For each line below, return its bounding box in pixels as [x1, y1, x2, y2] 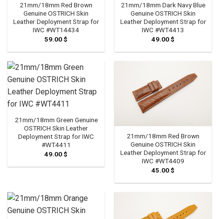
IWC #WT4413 [142, 26, 184, 34]
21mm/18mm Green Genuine [14, 116, 98, 124]
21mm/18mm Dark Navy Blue [121, 1, 205, 9]
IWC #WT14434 [33, 26, 79, 34]
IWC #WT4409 [142, 157, 184, 165]
